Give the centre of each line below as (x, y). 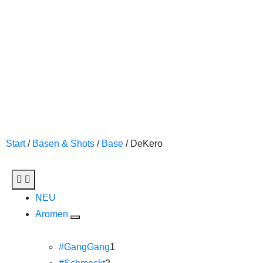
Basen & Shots (63, 144)
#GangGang (84, 247)
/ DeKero (143, 144)
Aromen (53, 214)
